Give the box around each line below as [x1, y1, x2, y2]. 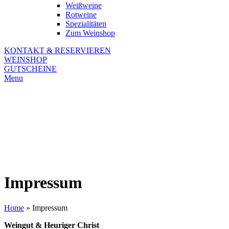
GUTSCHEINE [4, 64, 57, 73]
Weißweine [65, 1, 102, 10]
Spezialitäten [65, 19, 106, 28]
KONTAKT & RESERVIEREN [4, 46, 111, 55]
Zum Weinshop [65, 29, 115, 37]
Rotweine [65, 10, 97, 19]
